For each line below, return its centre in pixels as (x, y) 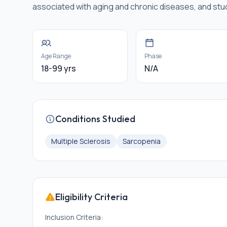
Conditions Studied (95, 119)
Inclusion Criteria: (74, 217)
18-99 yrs (59, 68)
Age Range (56, 56)
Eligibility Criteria (91, 197)
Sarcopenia (142, 141)
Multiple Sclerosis (81, 141)
